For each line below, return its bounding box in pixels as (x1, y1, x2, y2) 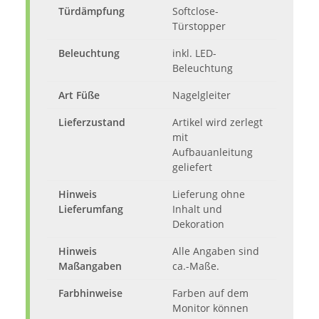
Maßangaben (58, 259, 122, 273)
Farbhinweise (58, 286, 122, 300)
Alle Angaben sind (172, 244, 259, 258)
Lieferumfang (58, 202, 123, 216)
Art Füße (58, 88, 100, 103)
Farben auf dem (172, 286, 249, 300)
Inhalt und (172, 202, 222, 216)
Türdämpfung (58, 4, 125, 19)
